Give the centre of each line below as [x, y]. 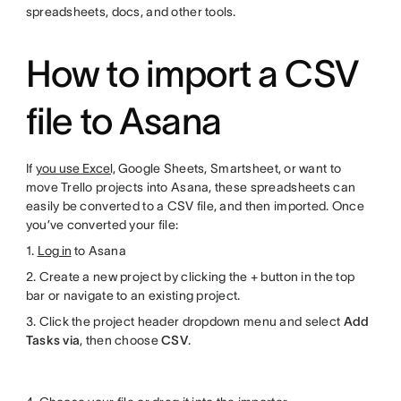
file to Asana [123, 120]
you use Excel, [75, 168]
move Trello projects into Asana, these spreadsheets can [191, 187]
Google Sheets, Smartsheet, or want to [228, 168]
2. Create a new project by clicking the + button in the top [190, 276]
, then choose [121, 340]
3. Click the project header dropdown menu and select [184, 321]
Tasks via [53, 340]
